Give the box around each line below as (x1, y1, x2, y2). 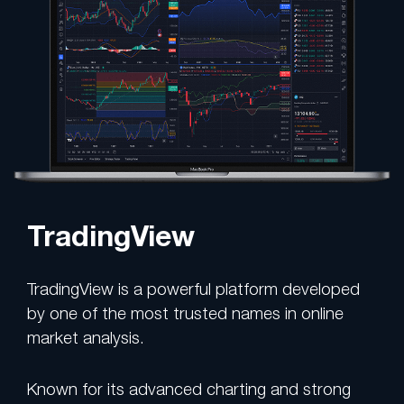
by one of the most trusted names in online (27, 302, 344, 323)
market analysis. (27, 326, 144, 347)
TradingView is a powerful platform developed (27, 278, 360, 298)
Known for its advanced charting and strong (27, 378, 351, 399)
